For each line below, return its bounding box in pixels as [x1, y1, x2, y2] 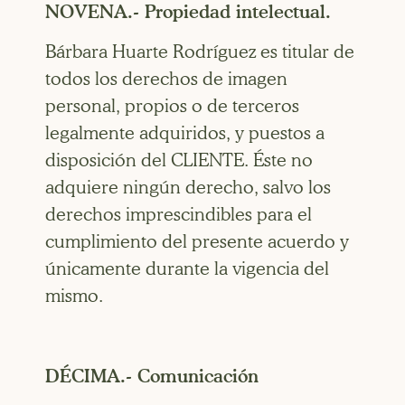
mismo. [45, 285, 103, 307]
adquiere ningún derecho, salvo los [45, 176, 331, 199]
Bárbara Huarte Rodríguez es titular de [45, 41, 354, 63]
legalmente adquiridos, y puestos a [45, 122, 325, 145]
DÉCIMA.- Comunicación [45, 364, 259, 387]
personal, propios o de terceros [45, 95, 299, 118]
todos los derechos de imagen [45, 68, 287, 90]
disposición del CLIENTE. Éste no [45, 149, 313, 172]
